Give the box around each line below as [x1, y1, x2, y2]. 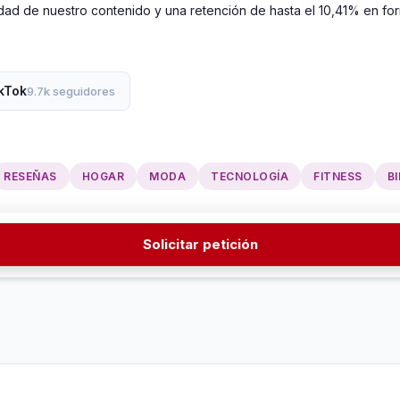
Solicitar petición [142, 236, 258, 254]
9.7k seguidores [27, 84, 115, 99]
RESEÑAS [4, 170, 57, 184]
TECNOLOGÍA [211, 170, 288, 184]
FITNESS [313, 170, 362, 184]
